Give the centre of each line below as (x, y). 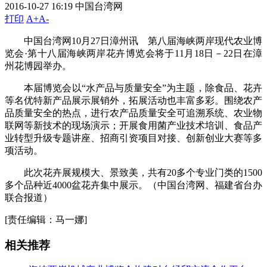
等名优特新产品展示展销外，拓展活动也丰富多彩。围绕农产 (133, 100)
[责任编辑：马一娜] (46, 219)
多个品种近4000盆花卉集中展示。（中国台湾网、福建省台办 (133, 185)
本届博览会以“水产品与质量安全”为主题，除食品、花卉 (133, 88)
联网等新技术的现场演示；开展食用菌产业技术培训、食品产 (133, 125)
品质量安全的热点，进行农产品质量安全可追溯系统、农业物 (133, 113)
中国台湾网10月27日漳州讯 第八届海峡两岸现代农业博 (133, 41)
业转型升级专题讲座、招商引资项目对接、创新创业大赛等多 (133, 138)
